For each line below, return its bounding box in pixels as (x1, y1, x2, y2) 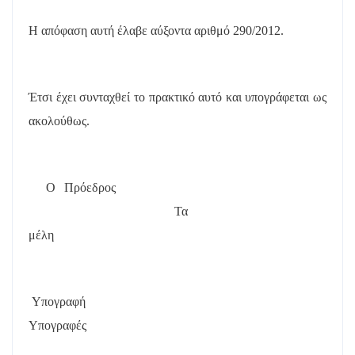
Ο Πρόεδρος (45, 180, 124, 194)
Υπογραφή (32, 294, 86, 308)
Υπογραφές (29, 318, 86, 332)
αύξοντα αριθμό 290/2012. (151, 23, 284, 37)
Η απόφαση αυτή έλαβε (29, 23, 151, 37)
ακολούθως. (29, 113, 90, 128)
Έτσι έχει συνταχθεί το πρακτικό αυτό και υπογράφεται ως (29, 90, 326, 104)
